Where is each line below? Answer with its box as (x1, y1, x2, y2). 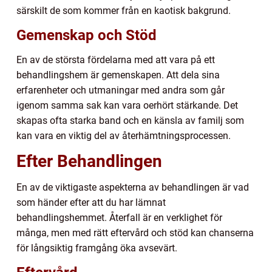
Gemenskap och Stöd (16, 26, 157, 44)
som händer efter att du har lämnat (16, 196, 166, 208)
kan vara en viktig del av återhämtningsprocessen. (16, 129, 231, 141)
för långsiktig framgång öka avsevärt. (16, 242, 177, 254)
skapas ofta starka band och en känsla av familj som (16, 114, 244, 126)
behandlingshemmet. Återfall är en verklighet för (16, 211, 222, 223)
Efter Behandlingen (16, 151, 162, 171)
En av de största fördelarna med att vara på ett (16, 53, 215, 66)
